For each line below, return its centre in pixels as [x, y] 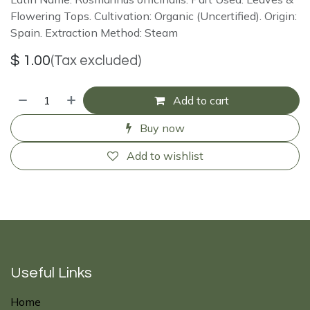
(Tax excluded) [96, 60]
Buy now [161, 128]
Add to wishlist [165, 156]
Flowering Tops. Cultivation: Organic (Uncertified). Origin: [154, 16]
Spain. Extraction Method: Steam [94, 32]
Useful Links [51, 273]
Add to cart [199, 100]
